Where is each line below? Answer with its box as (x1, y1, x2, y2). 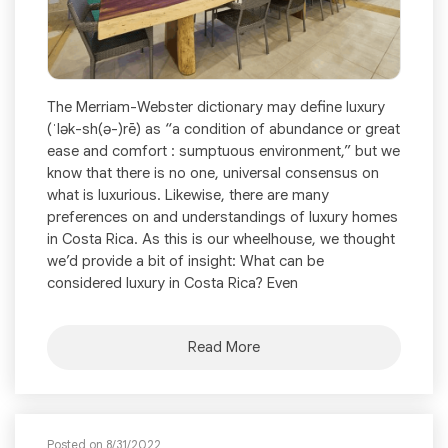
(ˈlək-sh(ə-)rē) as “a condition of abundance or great (47, 120, 400, 139)
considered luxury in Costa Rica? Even (47, 274, 298, 293)
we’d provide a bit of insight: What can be (47, 252, 324, 271)
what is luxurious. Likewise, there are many (47, 186, 329, 205)
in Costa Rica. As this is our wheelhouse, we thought (47, 230, 395, 249)
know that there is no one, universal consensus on (47, 164, 379, 183)
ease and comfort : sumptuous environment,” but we (47, 142, 400, 161)
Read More (188, 338, 260, 357)
